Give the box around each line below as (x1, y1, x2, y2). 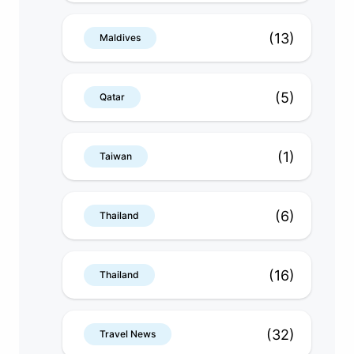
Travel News (100, 328, 156, 341)
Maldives (100, 32, 141, 44)
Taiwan (100, 150, 132, 163)
